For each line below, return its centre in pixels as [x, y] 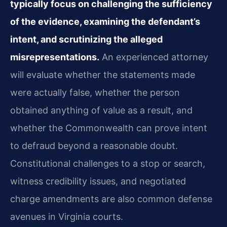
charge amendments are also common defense [111, 199]
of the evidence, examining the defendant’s [105, 22]
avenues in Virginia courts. [67, 217]
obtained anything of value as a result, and [101, 110]
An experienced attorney [154, 57]
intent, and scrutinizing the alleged [86, 39]
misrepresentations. [55, 57]
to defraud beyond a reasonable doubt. [94, 146]
